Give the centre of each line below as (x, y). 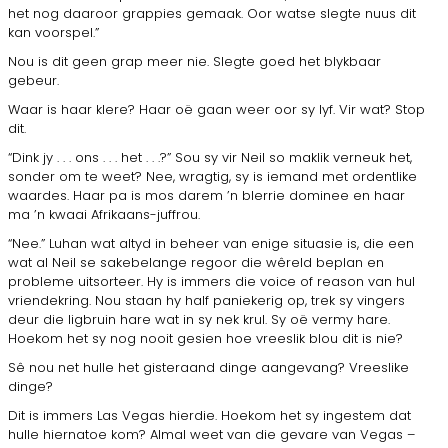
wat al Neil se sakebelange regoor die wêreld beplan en (196, 262)
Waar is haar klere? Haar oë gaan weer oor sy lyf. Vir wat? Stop (216, 109)
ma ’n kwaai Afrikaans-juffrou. (104, 214)
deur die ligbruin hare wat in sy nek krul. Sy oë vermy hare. (199, 319)
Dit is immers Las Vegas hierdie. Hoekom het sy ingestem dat (209, 415)
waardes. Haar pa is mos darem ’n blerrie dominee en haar (206, 195)
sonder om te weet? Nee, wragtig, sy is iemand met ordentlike (212, 176)
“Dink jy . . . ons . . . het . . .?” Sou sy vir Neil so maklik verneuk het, (210, 157)
